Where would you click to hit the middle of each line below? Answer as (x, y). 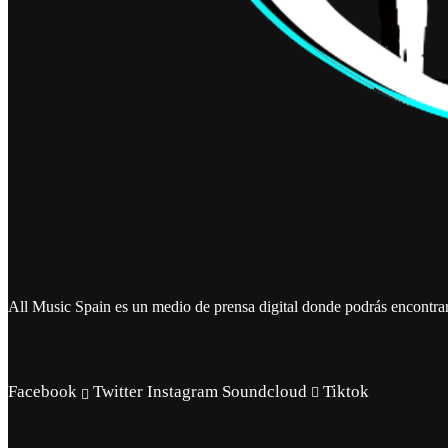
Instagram (182, 391)
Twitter (118, 391)
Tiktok (346, 391)
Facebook (42, 391)
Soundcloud (264, 391)
